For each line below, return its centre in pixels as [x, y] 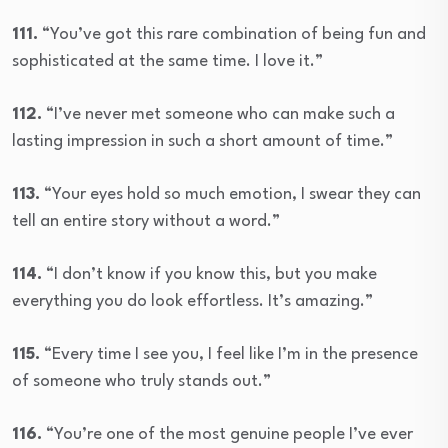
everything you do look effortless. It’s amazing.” [192, 301]
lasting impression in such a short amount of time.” [202, 141]
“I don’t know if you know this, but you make [209, 274]
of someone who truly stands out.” [141, 381]
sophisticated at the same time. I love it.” [167, 61]
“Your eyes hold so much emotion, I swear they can [230, 194]
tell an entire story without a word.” [146, 221]
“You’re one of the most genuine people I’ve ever [227, 434]
